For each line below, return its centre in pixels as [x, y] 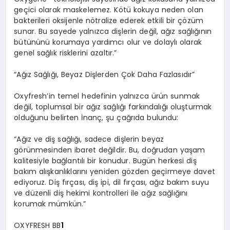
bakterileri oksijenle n [52, 20]
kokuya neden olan [167, 9]
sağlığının [194, 31]
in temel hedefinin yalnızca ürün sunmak [124, 96]
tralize [106, 20]
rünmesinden [48, 150]
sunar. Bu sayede [47, 31]
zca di [107, 31]
